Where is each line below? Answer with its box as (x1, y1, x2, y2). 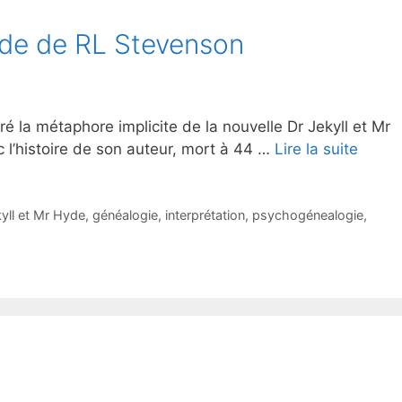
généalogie (92, 207, 158, 223)
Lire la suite (275, 140, 358, 159)
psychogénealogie (252, 207, 363, 223)
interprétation (165, 207, 245, 223)
